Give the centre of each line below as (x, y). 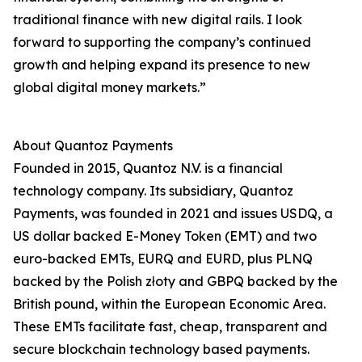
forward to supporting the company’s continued (162, 42)
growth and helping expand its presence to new (162, 65)
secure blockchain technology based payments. (161, 349)
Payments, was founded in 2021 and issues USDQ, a (173, 214)
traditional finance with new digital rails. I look (158, 20)
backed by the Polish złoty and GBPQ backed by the (175, 282)
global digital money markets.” (109, 88)
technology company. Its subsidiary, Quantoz (153, 191)
